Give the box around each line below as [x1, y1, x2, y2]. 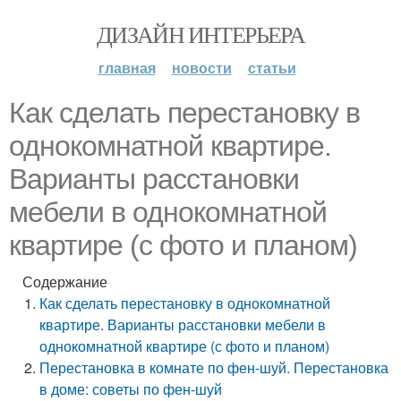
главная [98, 57, 156, 78]
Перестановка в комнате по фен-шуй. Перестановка [39, 357, 389, 378]
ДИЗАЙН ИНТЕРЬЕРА [96, 19, 305, 49]
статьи [247, 57, 296, 78]
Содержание [22, 271, 107, 292]
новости [171, 57, 232, 78]
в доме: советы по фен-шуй [39, 379, 223, 399]
